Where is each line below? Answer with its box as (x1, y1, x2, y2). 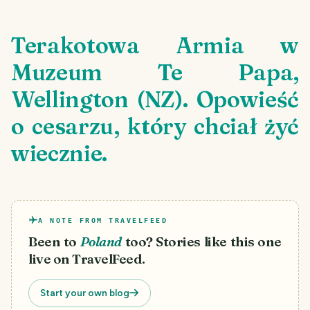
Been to (28, 233, 77, 250)
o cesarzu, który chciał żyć (11, 112, 299, 140)
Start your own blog (40, 286, 129, 298)
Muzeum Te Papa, (11, 58, 299, 86)
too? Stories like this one (125, 233, 282, 250)
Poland (80, 233, 122, 250)
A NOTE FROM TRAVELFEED (38, 216, 167, 224)
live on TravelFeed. (28, 250, 145, 267)
